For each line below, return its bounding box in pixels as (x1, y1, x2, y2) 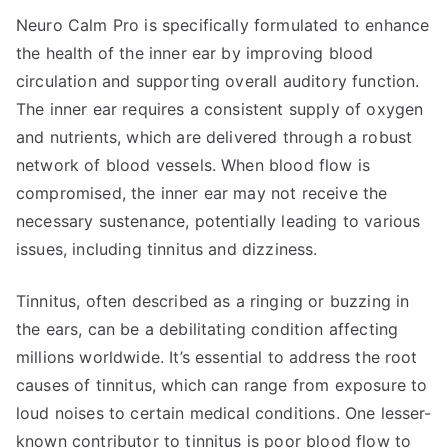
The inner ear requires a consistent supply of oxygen (16, 99, 424, 119)
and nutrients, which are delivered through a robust (16, 127, 413, 147)
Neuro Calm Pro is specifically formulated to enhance (16, 15, 430, 35)
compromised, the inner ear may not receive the (16, 183, 388, 203)
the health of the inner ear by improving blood (16, 43, 374, 63)
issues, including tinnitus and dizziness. (16, 239, 318, 259)
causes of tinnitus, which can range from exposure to (16, 375, 428, 395)
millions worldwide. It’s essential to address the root (16, 347, 418, 367)
